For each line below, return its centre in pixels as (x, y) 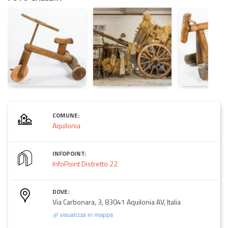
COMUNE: (66, 115)
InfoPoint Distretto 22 (85, 163)
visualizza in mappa (86, 214)
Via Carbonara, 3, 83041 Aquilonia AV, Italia (117, 202)
